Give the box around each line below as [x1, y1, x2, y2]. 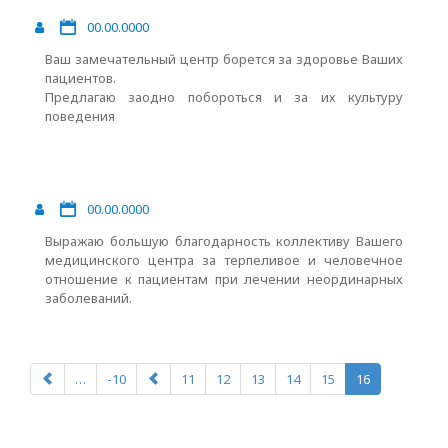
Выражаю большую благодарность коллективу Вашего [45, 232, 403, 250]
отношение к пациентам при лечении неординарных [45, 270, 403, 288]
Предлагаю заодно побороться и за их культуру [45, 88, 403, 106]
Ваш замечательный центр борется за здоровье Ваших [45, 50, 403, 68]
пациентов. [45, 69, 116, 87]
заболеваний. [45, 289, 132, 307]
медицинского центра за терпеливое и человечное [45, 251, 403, 269]
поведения [45, 107, 115, 125]
